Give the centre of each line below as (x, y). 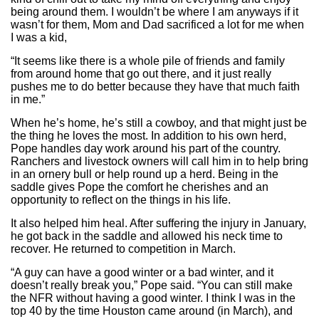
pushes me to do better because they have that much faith (155, 86)
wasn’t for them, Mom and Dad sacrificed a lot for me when (157, 24)
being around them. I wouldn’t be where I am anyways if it (155, 11)
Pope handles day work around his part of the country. (146, 148)
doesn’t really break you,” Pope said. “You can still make (152, 285)
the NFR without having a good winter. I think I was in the (153, 298)
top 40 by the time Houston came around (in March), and (152, 310)
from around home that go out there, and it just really (141, 73)
